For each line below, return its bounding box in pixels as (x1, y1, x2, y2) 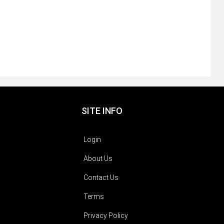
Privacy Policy (83, 211, 128, 220)
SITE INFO (81, 105, 123, 116)
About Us (83, 154, 112, 163)
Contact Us (83, 173, 118, 182)
